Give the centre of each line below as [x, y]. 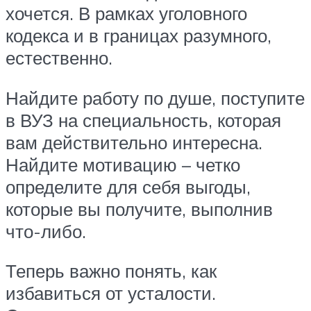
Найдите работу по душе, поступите [155, 98]
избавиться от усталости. [111, 293]
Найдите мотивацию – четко [123, 164]
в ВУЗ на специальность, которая [143, 120]
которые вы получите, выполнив [139, 209]
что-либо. [46, 231]
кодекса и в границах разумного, [138, 35]
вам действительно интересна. [134, 142]
